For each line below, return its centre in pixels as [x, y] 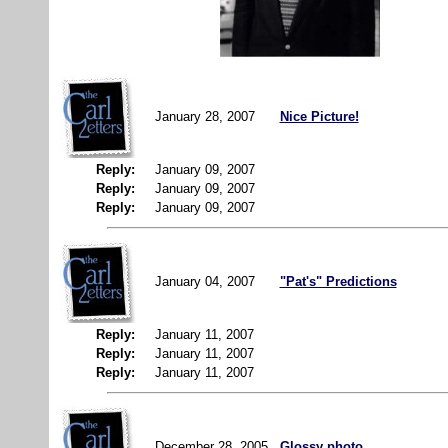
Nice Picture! [319, 116]
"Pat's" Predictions [338, 281]
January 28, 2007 [206, 116]
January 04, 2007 [206, 281]
